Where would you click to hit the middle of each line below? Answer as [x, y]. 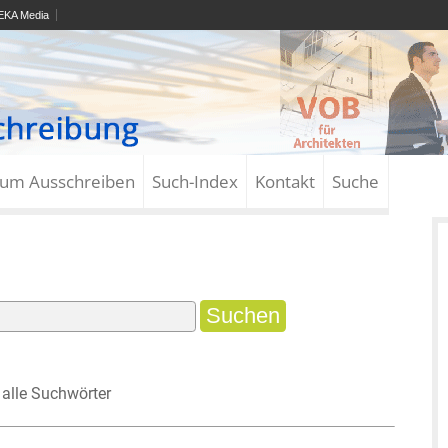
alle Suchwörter [56, 394]
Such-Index [195, 181]
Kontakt [285, 181]
